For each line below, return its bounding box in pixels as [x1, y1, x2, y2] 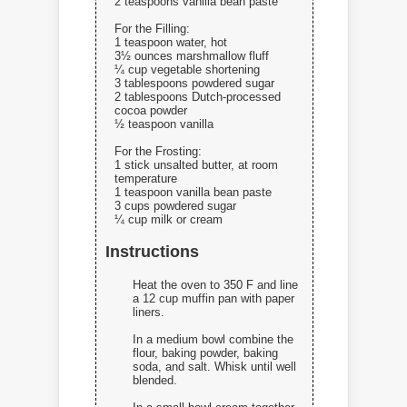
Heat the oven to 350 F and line [133, 278, 298, 293]
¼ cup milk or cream [114, 212, 223, 226]
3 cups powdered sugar [114, 198, 236, 213]
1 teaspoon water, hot [114, 35, 227, 49]
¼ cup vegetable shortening [114, 62, 260, 76]
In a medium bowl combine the [133, 333, 293, 347]
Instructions [105, 243, 199, 262]
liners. [133, 305, 164, 320]
